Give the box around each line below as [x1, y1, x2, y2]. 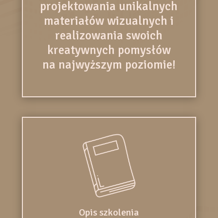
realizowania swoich [55, 28, 163, 43]
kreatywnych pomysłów [47, 42, 171, 58]
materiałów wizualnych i [44, 13, 174, 29]
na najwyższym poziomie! [42, 57, 176, 73]
